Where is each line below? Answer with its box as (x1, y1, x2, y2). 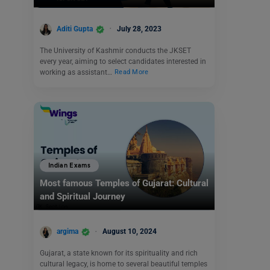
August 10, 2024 (102, 227, 157, 236)
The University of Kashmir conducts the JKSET (40, 46, 191, 55)
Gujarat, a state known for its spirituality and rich (40, 248, 198, 257)
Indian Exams (48, 162, 91, 170)
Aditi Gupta (57, 24, 93, 33)
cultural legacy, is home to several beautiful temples (40, 259, 207, 268)
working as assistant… (40, 67, 114, 77)
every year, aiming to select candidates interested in (40, 57, 206, 66)
